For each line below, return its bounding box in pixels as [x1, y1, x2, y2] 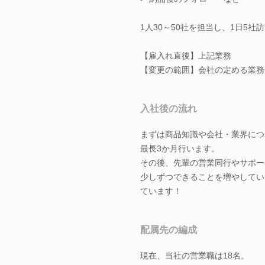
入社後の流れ [140, 103, 197, 114]
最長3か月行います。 [140, 143, 219, 153]
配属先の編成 [140, 224, 197, 235]
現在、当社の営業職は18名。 [140, 250, 249, 260]
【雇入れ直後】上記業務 [140, 50, 231, 60]
